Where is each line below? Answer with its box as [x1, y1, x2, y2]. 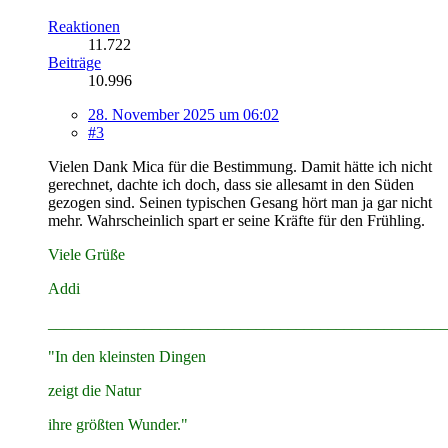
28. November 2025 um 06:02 [88, 105, 279, 123]
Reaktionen [48, 17, 120, 35]
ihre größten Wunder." [48, 415, 188, 433]
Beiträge [48, 53, 101, 71]
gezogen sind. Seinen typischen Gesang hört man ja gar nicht [48, 193, 432, 211]
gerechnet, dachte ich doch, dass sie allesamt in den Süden [48, 175, 414, 193]
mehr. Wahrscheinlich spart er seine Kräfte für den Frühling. [48, 211, 425, 229]
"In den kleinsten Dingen [48, 347, 206, 365]
